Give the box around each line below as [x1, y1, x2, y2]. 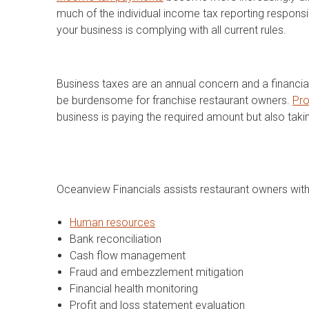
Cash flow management [70, 248, 186, 262]
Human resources [70, 215, 156, 229]
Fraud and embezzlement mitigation [70, 265, 244, 279]
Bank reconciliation [70, 232, 162, 246]
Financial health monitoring [70, 281, 199, 295]
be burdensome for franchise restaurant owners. [57, 93, 292, 107]
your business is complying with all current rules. [57, 23, 286, 37]
